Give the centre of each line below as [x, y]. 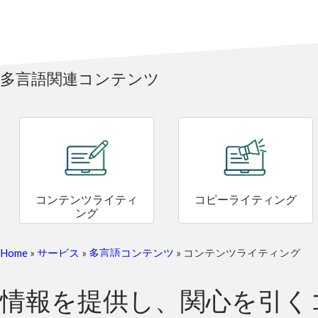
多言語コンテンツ [131, 253]
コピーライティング [246, 199]
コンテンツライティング [242, 253]
